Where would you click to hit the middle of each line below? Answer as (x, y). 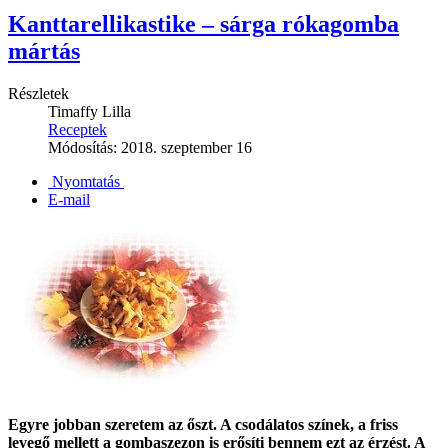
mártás (44, 50)
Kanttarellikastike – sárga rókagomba (203, 23)
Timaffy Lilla (89, 111)
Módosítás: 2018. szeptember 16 (150, 147)
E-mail (69, 199)
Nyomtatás (86, 181)
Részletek (38, 93)
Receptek (77, 129)
